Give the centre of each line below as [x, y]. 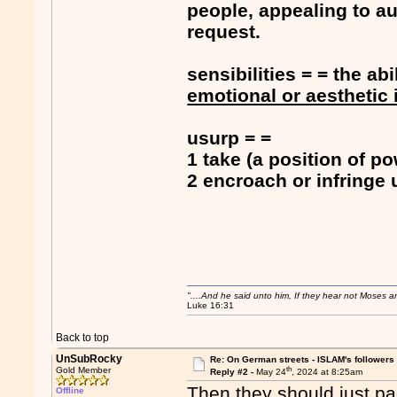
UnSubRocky [90, 359]
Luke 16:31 [211, 305]
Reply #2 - [233, 372]
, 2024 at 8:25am [327, 372]
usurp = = [230, 138]
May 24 [271, 372]
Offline [70, 390]
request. [224, 32]
